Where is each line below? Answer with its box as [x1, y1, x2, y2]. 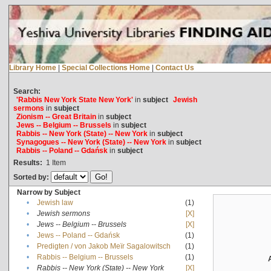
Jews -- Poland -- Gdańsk [36, 230, 120, 240]
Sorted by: [13, 172, 51, 181]
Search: [13, 87, 41, 96]
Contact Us [155, 63, 194, 72]
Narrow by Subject [16, 188, 80, 197]
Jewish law [36, 198, 73, 207]
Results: [13, 158, 42, 167]
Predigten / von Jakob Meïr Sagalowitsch [36, 241, 171, 250]
